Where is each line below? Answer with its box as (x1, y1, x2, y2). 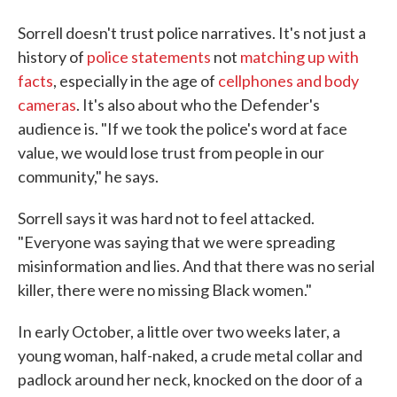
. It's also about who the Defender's (76, 95, 320, 115)
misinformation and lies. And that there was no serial (18, 256, 375, 276)
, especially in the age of (53, 71, 218, 91)
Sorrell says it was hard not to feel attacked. (18, 208, 315, 229)
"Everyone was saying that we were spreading (18, 232, 335, 253)
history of (18, 47, 87, 67)
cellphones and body (218, 71, 359, 91)
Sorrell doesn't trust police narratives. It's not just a (18, 23, 366, 43)
